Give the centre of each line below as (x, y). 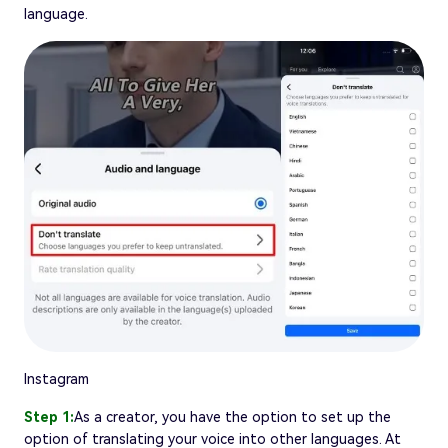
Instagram (56, 378)
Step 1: (49, 416)
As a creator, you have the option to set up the (232, 416)
